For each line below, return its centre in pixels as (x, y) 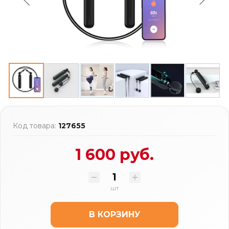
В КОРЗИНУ (114, 214)
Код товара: (36, 125)
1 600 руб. (114, 154)
